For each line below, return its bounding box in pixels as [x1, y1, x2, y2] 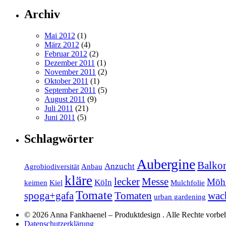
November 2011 [44, 68, 96, 77]
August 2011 [44, 95, 85, 104]
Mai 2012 [44, 31, 75, 40]
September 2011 [44, 86, 96, 95]
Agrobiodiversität [24, 162, 79, 171]
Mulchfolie [171, 179, 205, 187]
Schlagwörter [24, 132, 94, 146]
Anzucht [104, 161, 135, 172]
